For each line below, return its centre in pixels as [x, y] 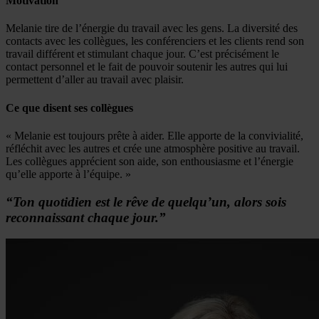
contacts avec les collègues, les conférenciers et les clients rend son [155, 41]
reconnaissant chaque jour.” [86, 217]
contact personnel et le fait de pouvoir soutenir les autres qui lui [147, 67]
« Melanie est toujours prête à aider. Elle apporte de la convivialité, [155, 135]
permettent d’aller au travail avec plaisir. [95, 80]
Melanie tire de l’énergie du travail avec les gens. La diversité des [152, 28]
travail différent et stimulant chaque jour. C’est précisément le [142, 54]
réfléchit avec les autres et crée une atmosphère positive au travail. [153, 148]
